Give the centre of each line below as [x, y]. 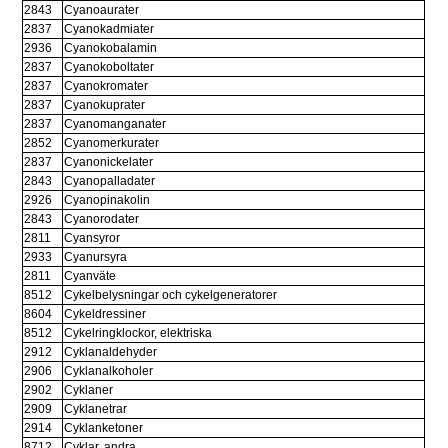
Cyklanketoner [104, 428]
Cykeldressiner [105, 314]
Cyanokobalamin [111, 48]
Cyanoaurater [102, 10]
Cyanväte [90, 276]
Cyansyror [92, 238]
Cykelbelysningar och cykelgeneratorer [171, 295]
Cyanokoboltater [109, 67]
